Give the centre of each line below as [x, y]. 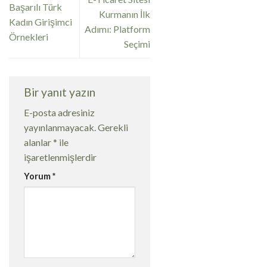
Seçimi [137, 44]
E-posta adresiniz [59, 112]
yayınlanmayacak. [60, 127]
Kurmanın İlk [125, 14]
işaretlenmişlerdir [60, 157]
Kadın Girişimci [41, 21]
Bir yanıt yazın [61, 92]
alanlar [38, 142]
